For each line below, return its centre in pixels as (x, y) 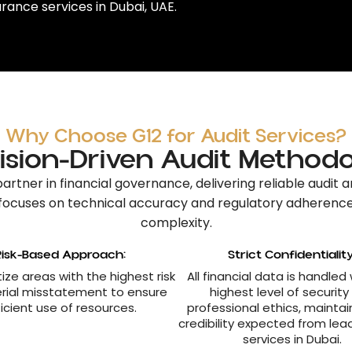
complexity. (176, 223)
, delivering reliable (249, 183)
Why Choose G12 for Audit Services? (176, 136)
